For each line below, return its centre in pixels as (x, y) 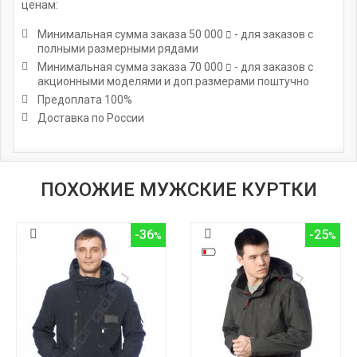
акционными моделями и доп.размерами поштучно (173, 81)
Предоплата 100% (85, 99)
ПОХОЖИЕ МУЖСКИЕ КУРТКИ (178, 189)
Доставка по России (91, 118)
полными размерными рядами (118, 48)
